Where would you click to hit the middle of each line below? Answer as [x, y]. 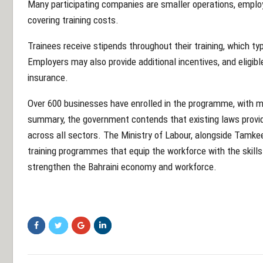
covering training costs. [73, 20]
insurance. [48, 77]
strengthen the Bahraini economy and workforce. [122, 166]
